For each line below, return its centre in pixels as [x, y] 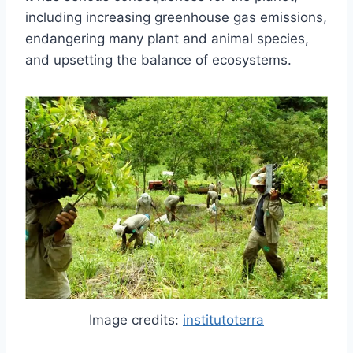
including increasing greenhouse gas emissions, [176, 18]
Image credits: [136, 320]
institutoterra [223, 320]
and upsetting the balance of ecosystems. [158, 60]
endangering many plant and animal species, [167, 39]
